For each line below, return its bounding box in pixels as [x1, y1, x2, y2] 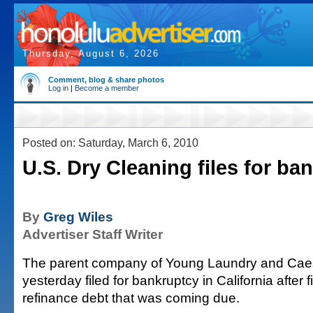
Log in [48, 84, 68, 92]
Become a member [75, 84, 139, 92]
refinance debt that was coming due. [22, 290, 240, 305]
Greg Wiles [43, 209, 113, 224]
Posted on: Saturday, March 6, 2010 [22, 136, 198, 149]
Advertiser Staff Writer [22, 226, 163, 242]
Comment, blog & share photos [48, 75, 164, 84]
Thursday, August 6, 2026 [22, 48, 159, 59]
